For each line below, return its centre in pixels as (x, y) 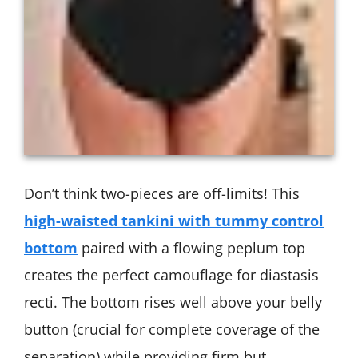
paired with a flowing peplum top (191, 248)
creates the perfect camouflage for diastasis (171, 275)
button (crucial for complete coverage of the (172, 330)
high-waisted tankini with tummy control (174, 221)
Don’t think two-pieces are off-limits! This (162, 194)
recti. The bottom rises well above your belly (173, 302)
